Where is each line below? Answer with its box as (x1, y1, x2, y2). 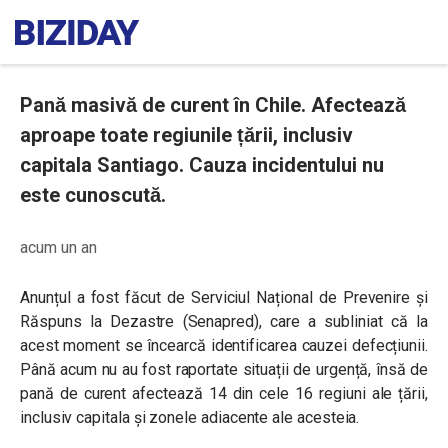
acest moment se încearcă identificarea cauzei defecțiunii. (20, 336, 428, 355)
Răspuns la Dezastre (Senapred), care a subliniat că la (20, 312, 428, 331)
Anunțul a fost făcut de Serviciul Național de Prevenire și (20, 288, 428, 307)
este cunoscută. (20, 183, 166, 207)
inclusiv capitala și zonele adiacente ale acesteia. (20, 408, 360, 427)
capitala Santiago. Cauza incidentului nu (20, 153, 384, 177)
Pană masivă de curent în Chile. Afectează (20, 93, 406, 117)
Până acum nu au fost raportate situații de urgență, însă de (20, 360, 428, 379)
